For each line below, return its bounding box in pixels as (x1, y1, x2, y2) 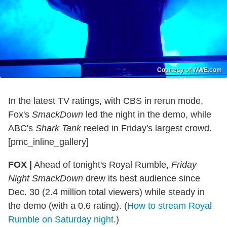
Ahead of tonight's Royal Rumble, (32, 160, 171, 170)
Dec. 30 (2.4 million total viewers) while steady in (8, 187, 205, 198)
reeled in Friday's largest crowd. (81, 123, 212, 134)
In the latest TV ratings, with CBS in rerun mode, (8, 96, 203, 106)
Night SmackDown (8, 173, 83, 184)
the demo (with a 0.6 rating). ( (8, 201, 127, 211)
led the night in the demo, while (83, 109, 211, 120)
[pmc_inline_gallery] (8, 137, 89, 147)
